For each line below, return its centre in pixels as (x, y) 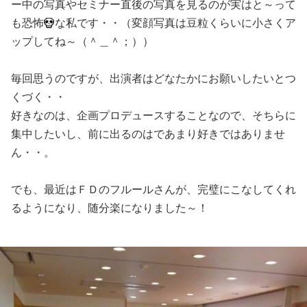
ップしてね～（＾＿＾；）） (82, 41)
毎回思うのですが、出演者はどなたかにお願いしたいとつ (153, 78)
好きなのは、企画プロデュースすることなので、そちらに (153, 115)
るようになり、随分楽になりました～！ (110, 208)
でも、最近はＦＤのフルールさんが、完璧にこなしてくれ (153, 189)
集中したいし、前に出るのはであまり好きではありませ (148, 134)
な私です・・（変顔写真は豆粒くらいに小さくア (175, 23)
